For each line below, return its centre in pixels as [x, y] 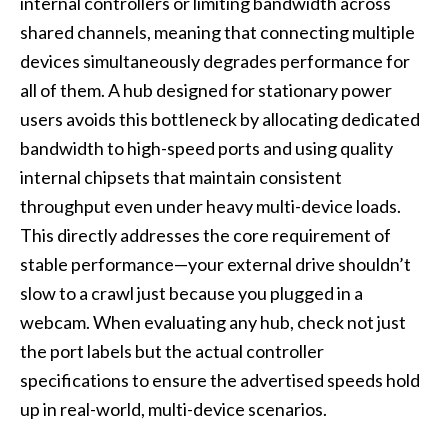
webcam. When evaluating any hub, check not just [213, 322]
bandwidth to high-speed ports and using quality [206, 148]
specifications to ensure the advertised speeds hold [220, 380]
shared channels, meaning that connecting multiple [217, 32]
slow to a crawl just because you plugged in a [191, 293]
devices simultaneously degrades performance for [215, 61]
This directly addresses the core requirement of [205, 235]
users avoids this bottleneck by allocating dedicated [220, 119]
